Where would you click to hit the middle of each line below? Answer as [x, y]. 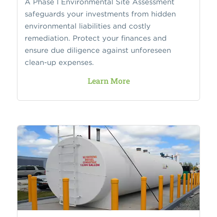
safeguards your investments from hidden [100, 14]
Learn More [108, 80]
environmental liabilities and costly [88, 26]
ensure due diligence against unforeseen [98, 50]
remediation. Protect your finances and [96, 38]
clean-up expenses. [59, 62]
